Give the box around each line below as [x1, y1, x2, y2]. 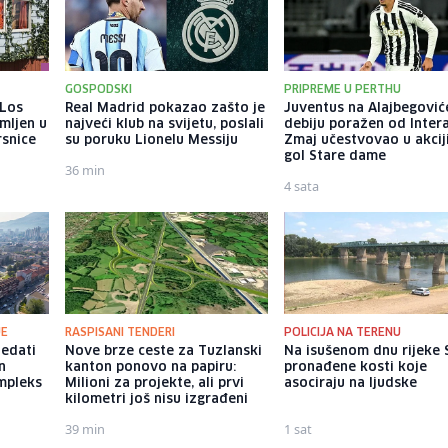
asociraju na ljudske [284, 376, 418, 390]
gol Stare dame [284, 150, 387, 164]
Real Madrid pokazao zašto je [64, 102, 265, 116]
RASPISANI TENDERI [64, 326, 175, 338]
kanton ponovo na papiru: [64, 360, 236, 374]
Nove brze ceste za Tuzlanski [64, 344, 262, 358]
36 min [64, 161, 105, 180]
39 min [64, 419, 105, 438]
